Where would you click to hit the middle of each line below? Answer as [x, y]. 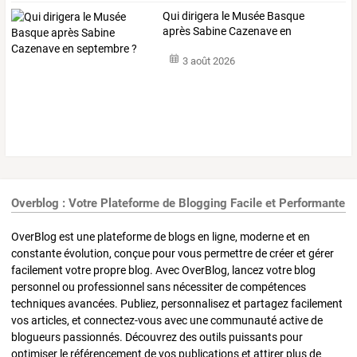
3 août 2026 [208, 61]
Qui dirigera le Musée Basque [234, 16]
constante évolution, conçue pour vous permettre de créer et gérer [173, 254]
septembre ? [193, 47]
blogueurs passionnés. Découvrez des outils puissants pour [157, 337]
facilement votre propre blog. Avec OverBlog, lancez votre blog [163, 271]
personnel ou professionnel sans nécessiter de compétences [159, 287]
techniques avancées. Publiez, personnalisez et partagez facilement [177, 304]
